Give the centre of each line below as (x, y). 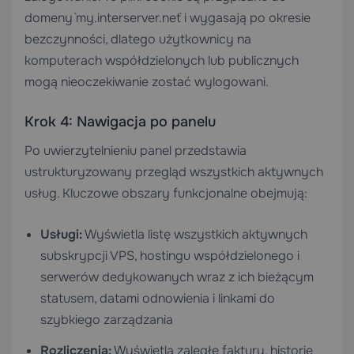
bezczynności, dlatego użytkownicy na (138, 39)
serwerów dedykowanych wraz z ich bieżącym (177, 277)
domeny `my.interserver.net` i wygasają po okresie (168, 18)
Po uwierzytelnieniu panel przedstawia (136, 151)
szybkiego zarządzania (107, 320)
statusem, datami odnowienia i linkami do (158, 298)
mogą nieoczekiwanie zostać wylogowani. (147, 82)
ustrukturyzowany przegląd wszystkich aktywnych (174, 172)
